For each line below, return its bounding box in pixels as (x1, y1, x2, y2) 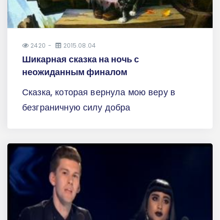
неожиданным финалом (22, 66, 127, 78)
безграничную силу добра (22, 101, 131, 113)
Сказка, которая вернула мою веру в (22, 86, 176, 98)
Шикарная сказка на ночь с (22, 53, 139, 65)
